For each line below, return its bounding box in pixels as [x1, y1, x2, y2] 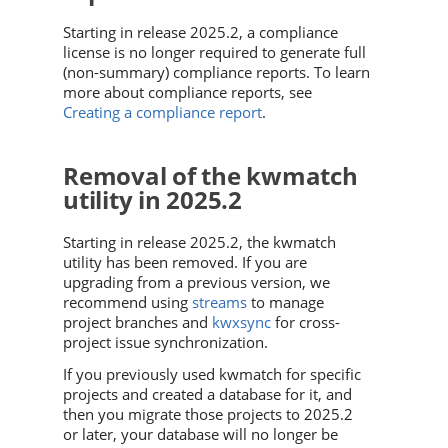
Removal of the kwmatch [63, 159, 358, 193]
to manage [247, 292, 324, 313]
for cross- [271, 312, 340, 333]
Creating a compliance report [63, 102, 262, 123]
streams [192, 292, 247, 313]
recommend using [63, 292, 192, 313]
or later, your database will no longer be [63, 424, 338, 445]
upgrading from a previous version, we [63, 272, 330, 293]
